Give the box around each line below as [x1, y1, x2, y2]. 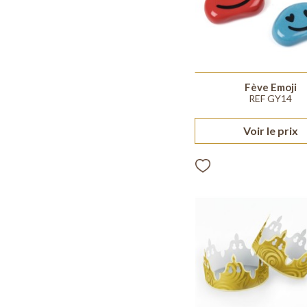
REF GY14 [249, 92, 293, 104]
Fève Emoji [244, 80, 297, 93]
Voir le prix [243, 123, 298, 137]
